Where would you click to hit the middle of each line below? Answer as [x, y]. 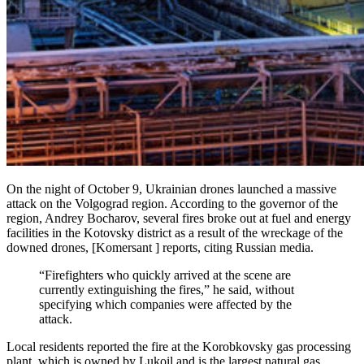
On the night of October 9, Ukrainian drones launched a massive [171, 188]
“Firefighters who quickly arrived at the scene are [165, 275]
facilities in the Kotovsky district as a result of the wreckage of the [175, 232]
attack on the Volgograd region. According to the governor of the [172, 203]
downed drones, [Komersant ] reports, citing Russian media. [160, 247]
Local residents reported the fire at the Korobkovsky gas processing [179, 346]
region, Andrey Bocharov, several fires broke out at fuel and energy [179, 218]
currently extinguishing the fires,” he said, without [167, 289]
